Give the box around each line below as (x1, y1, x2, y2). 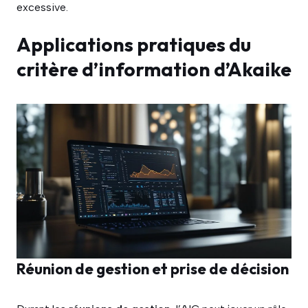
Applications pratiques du (16, 32, 251, 56)
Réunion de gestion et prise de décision (16, 259, 289, 278)
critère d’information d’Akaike (16, 57, 291, 81)
